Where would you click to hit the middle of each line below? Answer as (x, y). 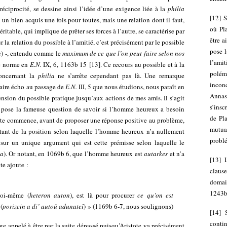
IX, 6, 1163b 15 (64, 64)
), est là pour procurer (104, 195)
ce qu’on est (156, 195)
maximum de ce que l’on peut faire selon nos (123, 53)
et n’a (176, 154)
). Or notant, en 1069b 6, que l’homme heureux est (74, 154)
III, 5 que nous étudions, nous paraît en (131, 87)
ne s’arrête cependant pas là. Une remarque (120, 75)
